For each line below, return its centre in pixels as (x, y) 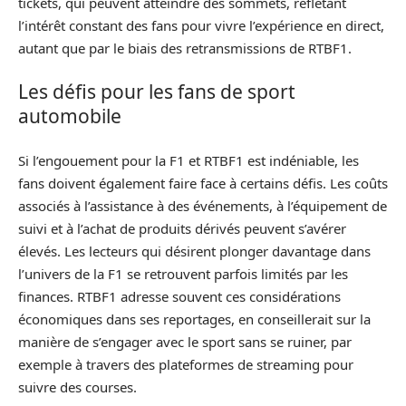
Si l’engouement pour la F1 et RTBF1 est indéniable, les (188, 160)
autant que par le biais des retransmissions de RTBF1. (185, 48)
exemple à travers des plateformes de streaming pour (186, 364)
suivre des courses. (77, 387)
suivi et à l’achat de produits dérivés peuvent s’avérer (182, 228)
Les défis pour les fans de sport (157, 92)
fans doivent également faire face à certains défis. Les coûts (203, 183)
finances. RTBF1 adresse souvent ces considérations (179, 296)
